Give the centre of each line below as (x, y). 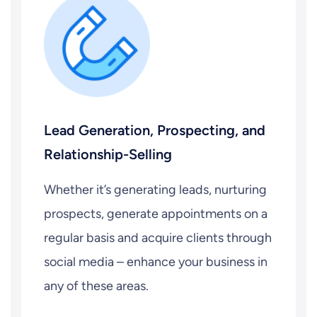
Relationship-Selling (108, 154)
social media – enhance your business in (156, 262)
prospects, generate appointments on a (156, 214)
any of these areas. (96, 286)
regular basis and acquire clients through (158, 238)
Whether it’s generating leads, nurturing (155, 190)
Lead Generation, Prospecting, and (155, 130)
